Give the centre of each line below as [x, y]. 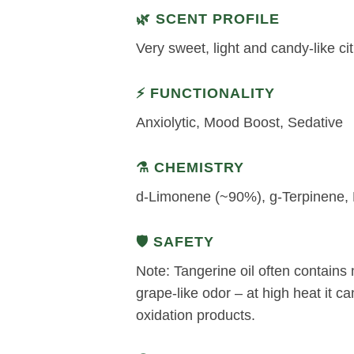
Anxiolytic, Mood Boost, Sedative [239, 122]
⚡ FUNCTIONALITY [205, 93]
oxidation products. [196, 315]
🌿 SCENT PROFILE [208, 19]
